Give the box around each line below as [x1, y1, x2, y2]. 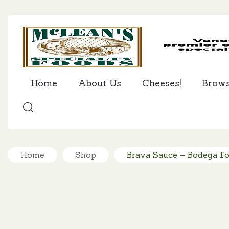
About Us [78, 77, 121, 89]
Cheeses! [142, 77, 181, 89]
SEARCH [13, 126, 58, 140]
